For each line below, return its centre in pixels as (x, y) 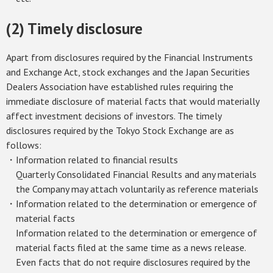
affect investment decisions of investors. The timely (114, 116)
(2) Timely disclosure (74, 29)
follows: (24, 145)
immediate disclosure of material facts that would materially (133, 101)
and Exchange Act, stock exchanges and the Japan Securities (128, 72)
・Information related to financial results (92, 160)
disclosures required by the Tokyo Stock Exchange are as (120, 130)
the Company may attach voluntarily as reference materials (137, 189)
